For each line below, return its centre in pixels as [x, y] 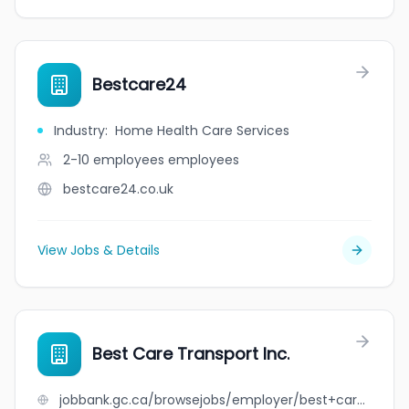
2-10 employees [114, 160]
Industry [79, 131]
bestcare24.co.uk [118, 189]
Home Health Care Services [202, 131]
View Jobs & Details [99, 250]
